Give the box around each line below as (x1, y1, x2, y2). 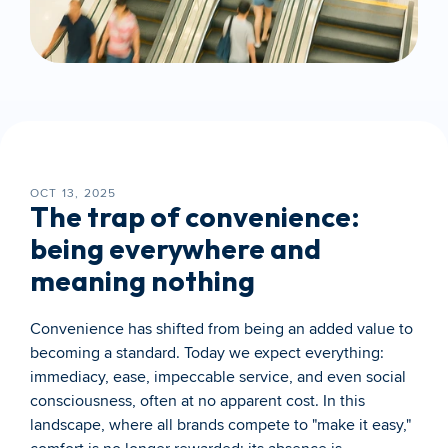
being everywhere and (30, 231, 321, 266)
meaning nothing (30, 263, 255, 298)
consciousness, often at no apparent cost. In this (30, 391, 365, 411)
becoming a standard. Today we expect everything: (30, 343, 384, 363)
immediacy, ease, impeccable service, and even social (30, 367, 406, 387)
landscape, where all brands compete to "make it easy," (30, 415, 411, 435)
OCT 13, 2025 (30, 186, 117, 201)
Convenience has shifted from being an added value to (30, 319, 413, 339)
